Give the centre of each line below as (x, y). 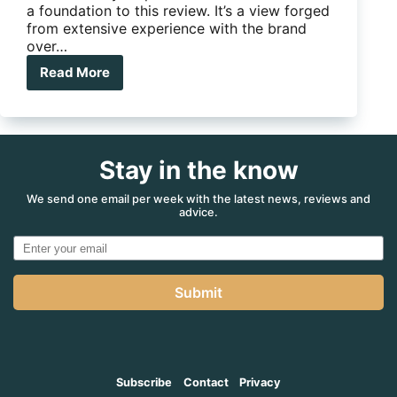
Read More (75, 73)
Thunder (101, 80)
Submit (198, 293)
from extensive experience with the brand (167, 28)
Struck (95, 97)
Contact (206, 382)
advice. (198, 212)
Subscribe (144, 382)
